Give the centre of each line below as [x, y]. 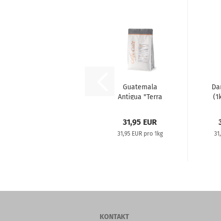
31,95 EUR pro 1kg [140, 134]
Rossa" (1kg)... [140, 107]
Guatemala [140, 87]
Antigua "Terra [140, 97]
